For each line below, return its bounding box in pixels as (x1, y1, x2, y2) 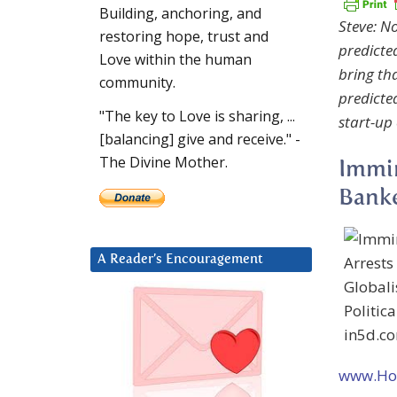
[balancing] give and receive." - (99, 129, 300, 150)
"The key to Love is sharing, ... (99, 106, 295, 127)
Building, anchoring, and (99, 4, 261, 24)
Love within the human (99, 50, 252, 70)
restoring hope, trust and (99, 27, 269, 47)
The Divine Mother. (99, 152, 228, 173)
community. (99, 73, 175, 93)
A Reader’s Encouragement (97, 253, 263, 267)
